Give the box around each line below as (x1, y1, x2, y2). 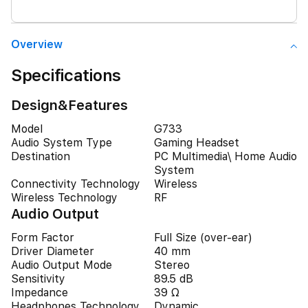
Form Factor (11, 231, 74, 244)
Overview (11, 38, 63, 51)
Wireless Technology (11, 191, 118, 204)
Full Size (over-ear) (154, 231, 252, 244)
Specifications (11, 65, 122, 85)
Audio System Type (11, 136, 112, 149)
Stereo (154, 258, 190, 272)
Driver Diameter (11, 245, 94, 258)
